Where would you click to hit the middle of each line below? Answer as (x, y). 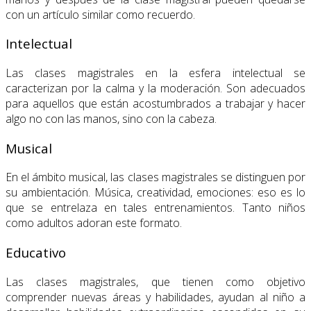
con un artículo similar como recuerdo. (100, 14)
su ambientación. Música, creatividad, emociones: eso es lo (155, 193)
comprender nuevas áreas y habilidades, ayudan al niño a (155, 297)
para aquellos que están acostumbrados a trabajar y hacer (155, 103)
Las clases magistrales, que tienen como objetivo (155, 281)
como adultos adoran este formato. (94, 223)
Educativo (36, 253)
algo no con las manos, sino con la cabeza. (111, 118)
